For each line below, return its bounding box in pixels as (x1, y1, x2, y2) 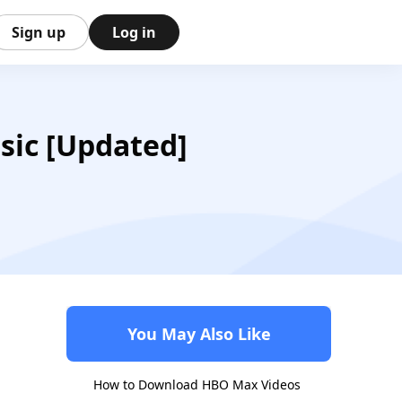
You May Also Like (127, 323, 271, 345)
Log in (112, 22, 156, 42)
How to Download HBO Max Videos (93, 376, 301, 393)
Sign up (12, 22, 66, 42)
